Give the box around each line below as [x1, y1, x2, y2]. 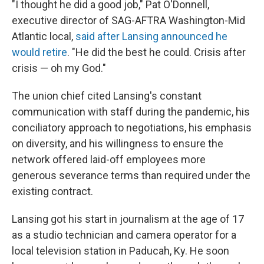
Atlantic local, [12, 30, 75, 42]
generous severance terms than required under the [12, 169, 250, 181]
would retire [12, 46, 67, 58]
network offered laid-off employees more [12, 153, 206, 166]
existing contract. [12, 185, 93, 197]
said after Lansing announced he [75, 30, 227, 42]
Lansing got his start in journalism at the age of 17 [12, 213, 244, 225]
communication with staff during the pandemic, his [12, 105, 250, 118]
